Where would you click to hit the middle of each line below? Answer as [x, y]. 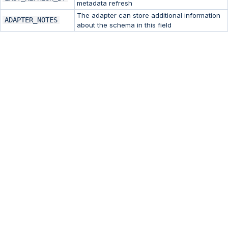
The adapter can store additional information [149, 16]
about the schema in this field [124, 25]
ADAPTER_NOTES [31, 20]
